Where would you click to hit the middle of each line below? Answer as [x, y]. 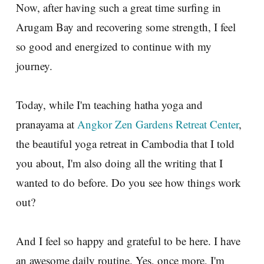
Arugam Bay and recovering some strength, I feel [126, 27]
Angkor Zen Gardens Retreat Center [158, 124]
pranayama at [47, 124]
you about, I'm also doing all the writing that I [119, 163]
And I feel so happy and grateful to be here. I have [128, 240]
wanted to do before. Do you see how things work [128, 182]
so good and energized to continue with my [114, 46]
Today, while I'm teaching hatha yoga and [109, 104]
